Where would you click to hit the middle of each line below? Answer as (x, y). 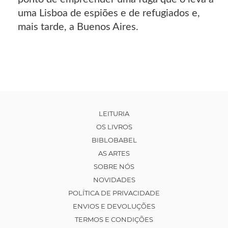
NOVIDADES (114, 179)
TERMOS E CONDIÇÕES (114, 219)
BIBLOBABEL (114, 140)
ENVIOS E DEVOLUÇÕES (114, 206)
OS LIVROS (114, 126)
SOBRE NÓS (114, 166)
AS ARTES (114, 153)
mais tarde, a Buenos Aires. (78, 27)
